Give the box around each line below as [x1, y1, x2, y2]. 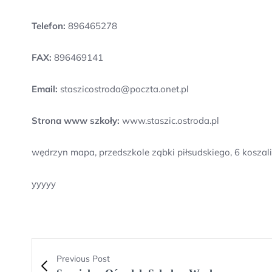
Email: [32, 83, 58, 95]
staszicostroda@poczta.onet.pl [58, 83, 189, 95]
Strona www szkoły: [32, 115, 120, 126]
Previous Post [56, 253, 110, 264]
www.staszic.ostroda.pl [120, 115, 219, 126]
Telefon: [32, 20, 66, 32]
